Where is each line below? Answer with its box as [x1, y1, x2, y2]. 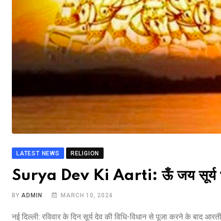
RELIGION [70, 149, 100, 157]
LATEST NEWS [16, 149, 60, 157]
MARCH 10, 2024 [61, 191, 113, 199]
